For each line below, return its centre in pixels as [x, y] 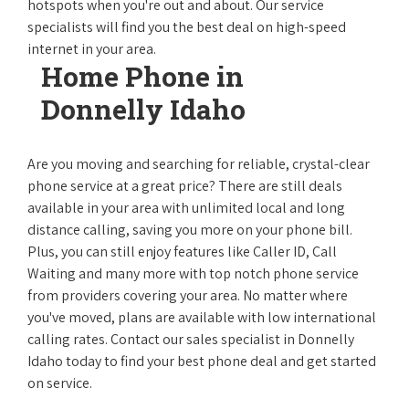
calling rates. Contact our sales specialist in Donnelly [191, 339]
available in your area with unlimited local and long [186, 208]
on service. [60, 383]
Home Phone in [142, 76]
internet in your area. [92, 49]
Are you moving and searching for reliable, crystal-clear [199, 164]
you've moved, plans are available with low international [202, 317]
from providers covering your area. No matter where [188, 295]
